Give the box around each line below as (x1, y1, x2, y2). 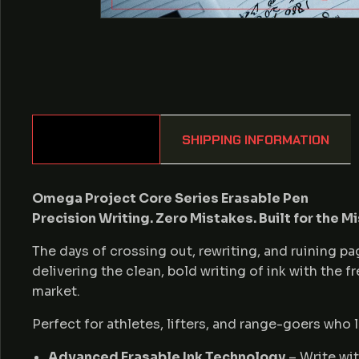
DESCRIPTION (54, 131, 139, 148)
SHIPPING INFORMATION (182, 131, 329, 148)
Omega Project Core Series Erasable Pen (32, 190, 309, 207)
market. (32, 283, 83, 300)
